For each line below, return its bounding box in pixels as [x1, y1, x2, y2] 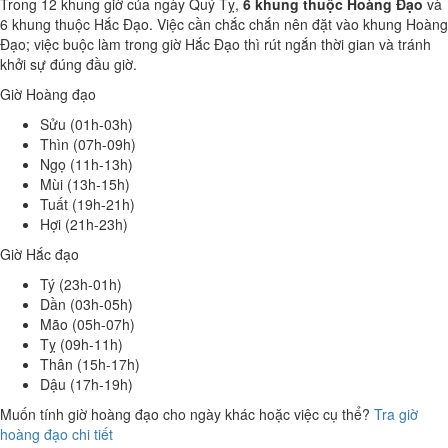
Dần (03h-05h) [40, 294, 133, 314]
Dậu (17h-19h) [40, 374, 133, 394]
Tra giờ [374, 404, 418, 424]
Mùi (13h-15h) [40, 174, 130, 194]
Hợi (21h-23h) [40, 214, 128, 234]
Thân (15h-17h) [40, 354, 140, 374]
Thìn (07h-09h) [40, 134, 136, 154]
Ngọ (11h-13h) [40, 154, 133, 174]
